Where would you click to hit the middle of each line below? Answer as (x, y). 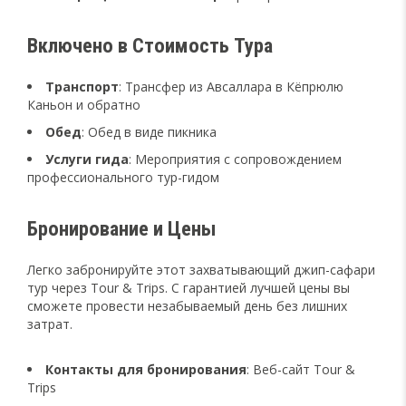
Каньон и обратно (84, 105)
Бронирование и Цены (121, 229)
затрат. (50, 324)
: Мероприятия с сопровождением (235, 159)
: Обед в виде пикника (149, 132)
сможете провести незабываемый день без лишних (187, 306)
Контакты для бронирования (146, 370)
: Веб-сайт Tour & (301, 370)
